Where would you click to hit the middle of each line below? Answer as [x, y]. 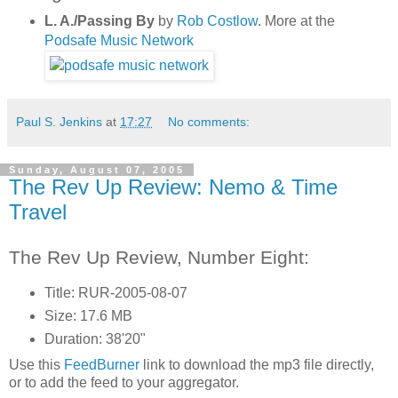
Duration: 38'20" [95, 338]
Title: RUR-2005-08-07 [115, 292]
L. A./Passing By [99, 21]
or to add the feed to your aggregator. [124, 382]
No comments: [209, 122]
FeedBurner [102, 364]
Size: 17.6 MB [88, 315]
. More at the [296, 21]
